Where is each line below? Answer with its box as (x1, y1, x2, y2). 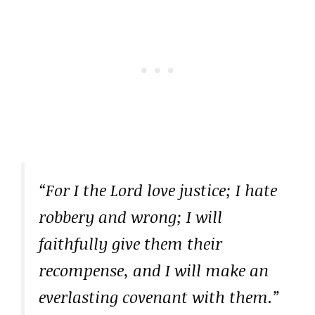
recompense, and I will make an (39, 258, 269, 281)
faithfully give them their (39, 231, 222, 255)
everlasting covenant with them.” (39, 285, 280, 308)
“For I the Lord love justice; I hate (39, 178, 277, 201)
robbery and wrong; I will (39, 205, 222, 228)
